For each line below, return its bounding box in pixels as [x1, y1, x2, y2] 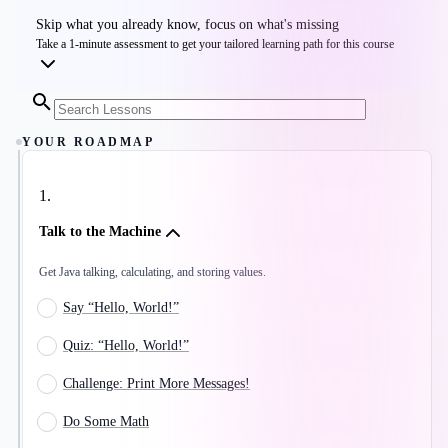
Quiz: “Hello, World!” [63, 338, 189, 354]
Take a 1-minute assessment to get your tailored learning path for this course [36, 37, 394, 52]
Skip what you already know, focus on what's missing [36, 17, 339, 33]
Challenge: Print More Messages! [63, 376, 250, 392]
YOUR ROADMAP [22, 135, 154, 150]
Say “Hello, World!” [63, 300, 179, 316]
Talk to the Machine [39, 224, 161, 240]
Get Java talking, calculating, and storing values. [39, 265, 266, 280]
